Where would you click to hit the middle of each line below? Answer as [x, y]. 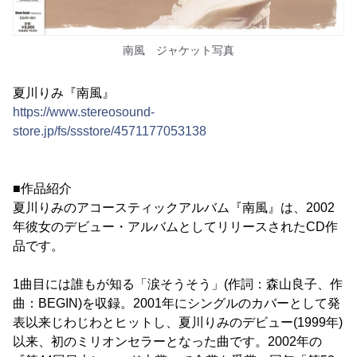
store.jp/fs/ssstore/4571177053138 [110, 131]
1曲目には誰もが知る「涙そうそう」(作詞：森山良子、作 [178, 284]
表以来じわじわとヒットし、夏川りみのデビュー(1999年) [178, 322]
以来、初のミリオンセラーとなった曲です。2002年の [167, 341]
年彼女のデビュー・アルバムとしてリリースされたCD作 [175, 227]
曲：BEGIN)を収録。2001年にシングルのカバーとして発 [177, 303]
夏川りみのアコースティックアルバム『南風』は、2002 [174, 208]
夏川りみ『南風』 [64, 93]
